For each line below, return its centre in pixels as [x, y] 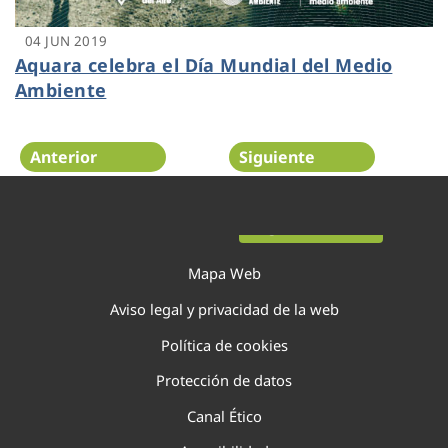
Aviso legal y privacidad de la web [224, 308]
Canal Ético [224, 415]
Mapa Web [224, 273]
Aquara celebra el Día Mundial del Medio [204, 65]
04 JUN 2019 [66, 41]
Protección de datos [224, 380]
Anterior [63, 156]
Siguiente [277, 156]
